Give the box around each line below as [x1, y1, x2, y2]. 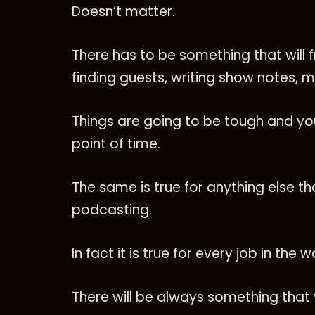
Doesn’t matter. [72, 2, 175, 21]
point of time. [72, 134, 160, 153]
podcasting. [72, 200, 152, 219]
